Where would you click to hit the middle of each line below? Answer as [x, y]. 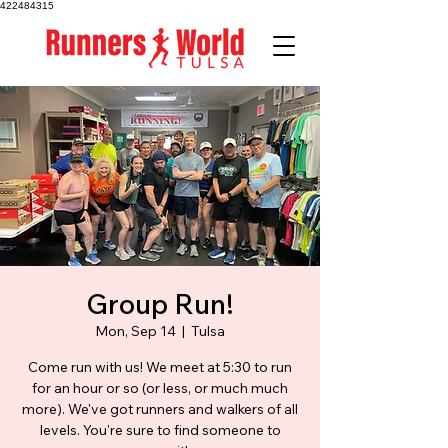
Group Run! [160, 303]
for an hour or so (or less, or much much [160, 388]
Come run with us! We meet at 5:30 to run [160, 367]
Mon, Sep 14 [135, 331]
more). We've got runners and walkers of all [160, 409]
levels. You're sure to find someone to [160, 430]
